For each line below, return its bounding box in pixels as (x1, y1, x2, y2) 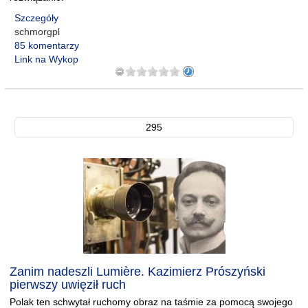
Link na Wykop (14, 54, 78, 65)
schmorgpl (14, 26, 60, 37)
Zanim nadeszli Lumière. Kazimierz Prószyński (10, 265, 265, 278)
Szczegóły (14, 12, 58, 23)
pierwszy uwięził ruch (10, 278, 126, 291)
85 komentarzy (14, 40, 79, 51)
